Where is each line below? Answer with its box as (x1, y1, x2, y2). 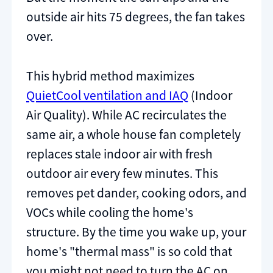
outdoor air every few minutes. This (26, 165, 218, 182)
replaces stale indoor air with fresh (26, 146, 213, 163)
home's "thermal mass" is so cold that (26, 243, 232, 260)
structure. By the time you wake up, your (26, 224, 246, 241)
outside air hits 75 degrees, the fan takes (26, 8, 245, 25)
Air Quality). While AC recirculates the (26, 107, 227, 124)
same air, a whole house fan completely (26, 126, 241, 143)
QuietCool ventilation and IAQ (26, 87, 188, 104)
